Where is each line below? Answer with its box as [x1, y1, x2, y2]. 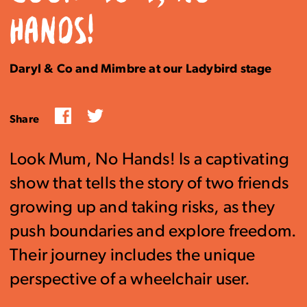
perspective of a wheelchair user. [10, 271, 251, 288]
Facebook [71, 109, 119, 120]
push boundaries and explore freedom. [10, 223, 297, 241]
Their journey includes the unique [10, 247, 256, 265]
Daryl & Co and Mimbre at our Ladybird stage [10, 63, 272, 76]
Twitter [103, 109, 136, 120]
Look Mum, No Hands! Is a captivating [10, 151, 290, 169]
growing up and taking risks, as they [10, 199, 275, 217]
